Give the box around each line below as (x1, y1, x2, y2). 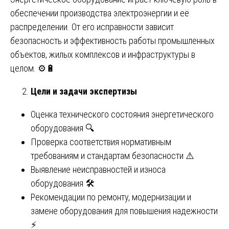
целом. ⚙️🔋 (10, 62, 55, 74)
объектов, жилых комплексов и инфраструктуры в (10, 49, 195, 60)
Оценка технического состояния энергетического (31, 108, 214, 120)
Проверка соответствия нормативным (31, 136, 171, 147)
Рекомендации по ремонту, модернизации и (31, 191, 191, 202)
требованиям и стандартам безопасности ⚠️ (31, 150, 194, 161)
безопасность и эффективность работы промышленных (10, 35, 215, 46)
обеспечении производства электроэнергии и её (10, 7, 189, 18)
